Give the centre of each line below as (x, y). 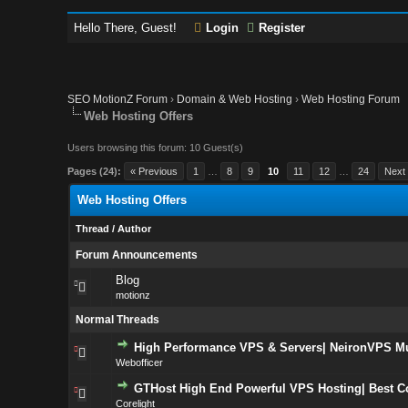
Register (282, 28)
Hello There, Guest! (127, 28)
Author (134, 229)
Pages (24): (95, 171)
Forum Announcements (136, 255)
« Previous (154, 171)
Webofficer (139, 362)
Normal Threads (117, 320)
